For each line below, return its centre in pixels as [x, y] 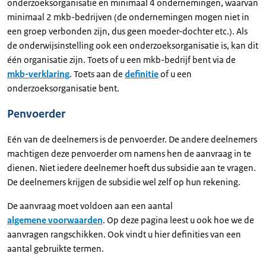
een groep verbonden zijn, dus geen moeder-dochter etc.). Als [127, 31]
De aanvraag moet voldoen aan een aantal [90, 206]
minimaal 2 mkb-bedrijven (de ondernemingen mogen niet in [128, 17]
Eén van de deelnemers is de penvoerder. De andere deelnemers [132, 139]
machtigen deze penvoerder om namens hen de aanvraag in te [129, 153]
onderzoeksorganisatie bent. [63, 88]
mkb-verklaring [38, 74]
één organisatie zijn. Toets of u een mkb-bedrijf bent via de [121, 60]
